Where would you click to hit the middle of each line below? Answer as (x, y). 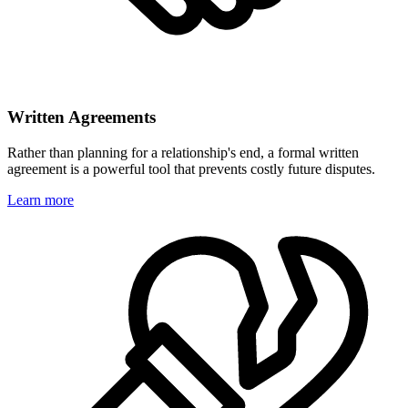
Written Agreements (82, 117)
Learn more (41, 199)
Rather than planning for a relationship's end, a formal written (183, 152)
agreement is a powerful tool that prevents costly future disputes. (191, 168)
